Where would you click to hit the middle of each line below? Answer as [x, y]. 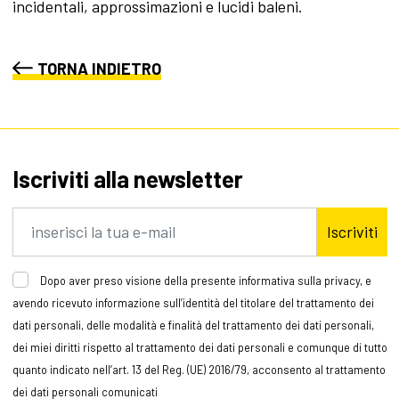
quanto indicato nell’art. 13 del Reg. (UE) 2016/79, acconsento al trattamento [199, 370]
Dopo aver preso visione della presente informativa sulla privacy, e [205, 281]
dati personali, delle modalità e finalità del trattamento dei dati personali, [193, 326]
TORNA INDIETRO [99, 69]
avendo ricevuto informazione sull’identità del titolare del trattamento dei [193, 303]
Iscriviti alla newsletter [127, 179]
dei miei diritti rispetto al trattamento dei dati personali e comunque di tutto [199, 348]
